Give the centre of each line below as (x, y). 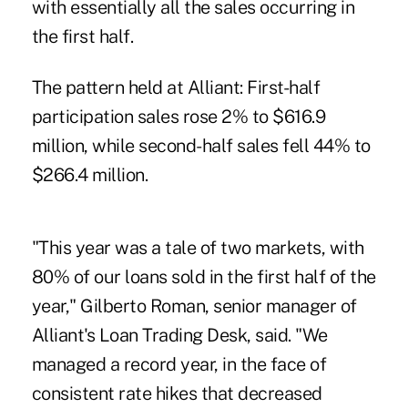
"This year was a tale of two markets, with (198, 248)
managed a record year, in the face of (179, 365)
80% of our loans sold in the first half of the (204, 277)
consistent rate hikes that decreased (177, 394)
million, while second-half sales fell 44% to (201, 146)
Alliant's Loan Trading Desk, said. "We (179, 336)
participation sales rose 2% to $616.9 (178, 117)
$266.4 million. (90, 175)
